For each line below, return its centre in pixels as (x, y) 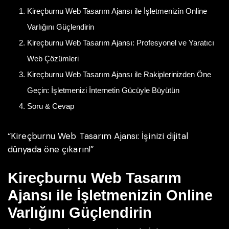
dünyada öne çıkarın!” (51, 150)
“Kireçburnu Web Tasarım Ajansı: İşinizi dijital (98, 136)
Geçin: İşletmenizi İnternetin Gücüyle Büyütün (103, 90)
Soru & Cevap (50, 106)
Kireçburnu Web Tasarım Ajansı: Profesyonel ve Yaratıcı (120, 43)
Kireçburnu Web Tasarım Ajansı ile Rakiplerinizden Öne (119, 75)
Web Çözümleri (53, 59)
